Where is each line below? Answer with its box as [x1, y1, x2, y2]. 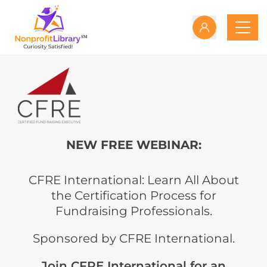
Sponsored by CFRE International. [32, 231, 235, 246]
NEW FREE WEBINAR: [66, 138, 201, 152]
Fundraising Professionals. [55, 203, 212, 218]
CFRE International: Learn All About [28, 172, 239, 187]
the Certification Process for [51, 188, 216, 203]
